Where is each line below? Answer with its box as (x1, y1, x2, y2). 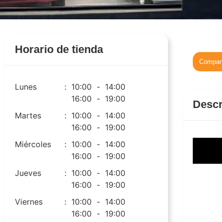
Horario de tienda (15, 43, 103, 56)
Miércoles (15, 139, 51, 150)
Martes (15, 111, 41, 121)
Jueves (15, 168, 41, 178)
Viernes (15, 197, 43, 207)
